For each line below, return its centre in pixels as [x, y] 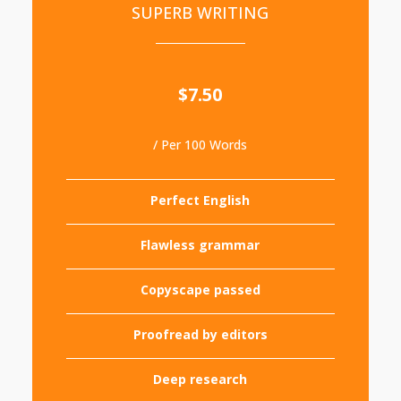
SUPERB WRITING [200, 13]
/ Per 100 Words [200, 145]
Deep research [200, 379]
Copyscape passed [200, 290]
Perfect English [200, 200]
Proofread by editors [200, 334]
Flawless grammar [200, 245]
